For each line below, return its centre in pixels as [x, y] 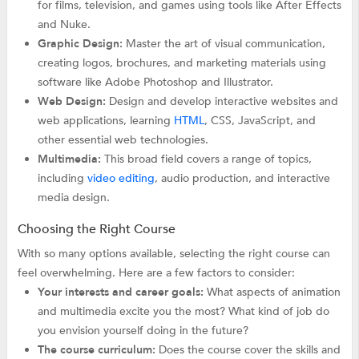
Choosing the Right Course [96, 229]
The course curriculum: [97, 349]
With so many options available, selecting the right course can [173, 253]
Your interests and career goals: [121, 292]
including [63, 178]
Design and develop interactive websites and [222, 101]
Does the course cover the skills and [248, 349]
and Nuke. [65, 24]
